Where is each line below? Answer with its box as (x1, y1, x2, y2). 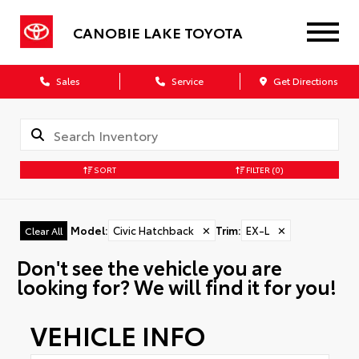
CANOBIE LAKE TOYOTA (73, 22, 243, 42)
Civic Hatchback (113, 223, 194, 237)
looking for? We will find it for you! (16, 272, 337, 300)
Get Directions (271, 74, 339, 87)
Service (168, 74, 204, 87)
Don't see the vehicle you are (16, 252, 282, 280)
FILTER (244, 163, 270, 175)
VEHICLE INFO (30, 317, 205, 353)
